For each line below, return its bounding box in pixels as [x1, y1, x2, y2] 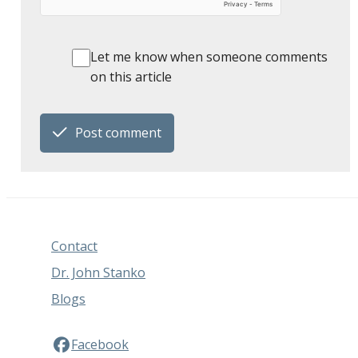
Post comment [75, 123, 162, 141]
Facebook [71, 336, 129, 354]
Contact [51, 237, 98, 255]
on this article [89, 68, 172, 86]
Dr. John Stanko [51, 263, 146, 281]
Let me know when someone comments [89, 48, 328, 66]
